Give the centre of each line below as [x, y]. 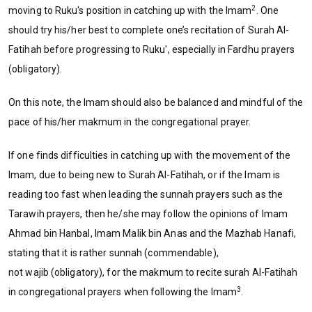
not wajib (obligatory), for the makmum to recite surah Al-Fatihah [153, 272]
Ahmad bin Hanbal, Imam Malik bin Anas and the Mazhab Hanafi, [153, 233]
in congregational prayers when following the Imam [123, 291]
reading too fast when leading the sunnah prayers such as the [146, 194]
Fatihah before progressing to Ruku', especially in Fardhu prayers [152, 49]
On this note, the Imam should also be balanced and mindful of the [156, 102]
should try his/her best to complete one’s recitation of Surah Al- [149, 30]
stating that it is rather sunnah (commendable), [114, 252]
